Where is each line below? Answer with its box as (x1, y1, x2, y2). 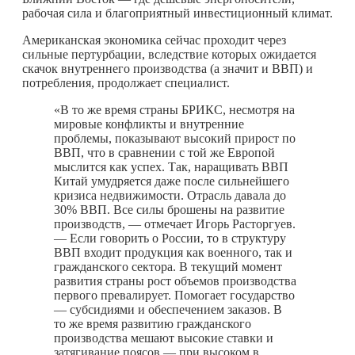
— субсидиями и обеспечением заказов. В (54, 302, 282, 316)
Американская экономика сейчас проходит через (22, 32, 286, 47)
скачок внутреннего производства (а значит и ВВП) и (22, 61, 313, 75)
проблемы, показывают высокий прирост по (54, 131, 296, 145)
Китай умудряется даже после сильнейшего (54, 174, 289, 188)
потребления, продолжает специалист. (22, 75, 230, 90)
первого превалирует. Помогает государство (54, 288, 295, 302)
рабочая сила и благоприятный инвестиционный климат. (22, 6, 333, 20)
